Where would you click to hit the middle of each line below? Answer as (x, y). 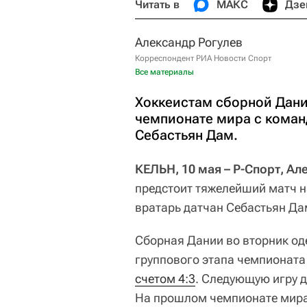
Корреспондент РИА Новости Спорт (203, 58)
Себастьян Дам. (186, 135)
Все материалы (164, 72)
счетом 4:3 (165, 279)
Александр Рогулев (189, 42)
